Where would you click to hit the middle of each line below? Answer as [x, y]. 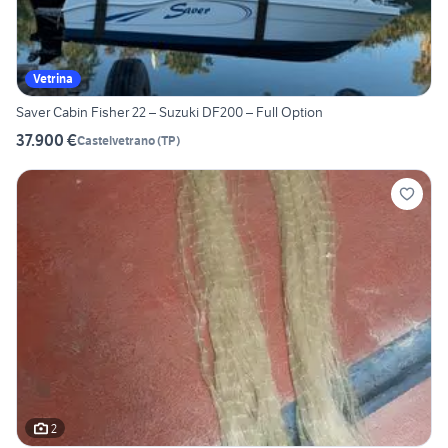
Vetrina [53, 79]
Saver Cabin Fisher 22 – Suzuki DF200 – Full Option [169, 112]
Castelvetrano [116, 140]
